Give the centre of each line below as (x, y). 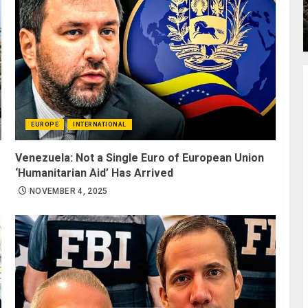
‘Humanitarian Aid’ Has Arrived (95, 173)
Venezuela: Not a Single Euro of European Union (140, 157)
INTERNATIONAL (100, 124)
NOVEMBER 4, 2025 (69, 191)
